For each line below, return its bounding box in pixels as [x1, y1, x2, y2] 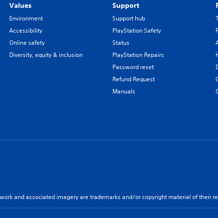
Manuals [112, 87, 135, 95]
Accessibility [9, 26, 42, 35]
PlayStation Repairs [112, 50, 164, 59]
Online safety [9, 38, 45, 47]
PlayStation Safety [112, 26, 161, 35]
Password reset [112, 62, 154, 71]
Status [112, 38, 129, 47]
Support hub [112, 14, 145, 22]
